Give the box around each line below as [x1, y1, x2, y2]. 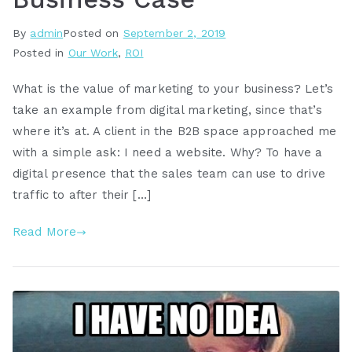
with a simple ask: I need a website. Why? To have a [13, 145, 323, 160]
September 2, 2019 [123, 27, 226, 40]
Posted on [63, 27, 123, 40]
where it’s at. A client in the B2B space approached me [13, 124, 337, 139]
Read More [13, 225, 77, 240]
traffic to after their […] [13, 188, 151, 203]
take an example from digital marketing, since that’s [13, 103, 322, 118]
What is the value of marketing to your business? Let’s [13, 82, 334, 97]
